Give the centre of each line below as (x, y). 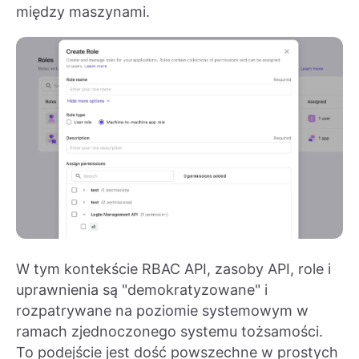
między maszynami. (83, 11)
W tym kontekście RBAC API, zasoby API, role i (173, 269)
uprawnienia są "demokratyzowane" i (142, 290)
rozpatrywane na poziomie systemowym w (162, 311)
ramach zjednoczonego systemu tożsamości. (169, 332)
